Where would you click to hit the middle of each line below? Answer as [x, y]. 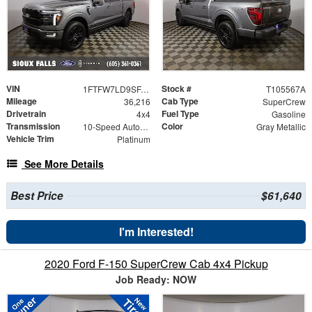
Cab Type [180, 101]
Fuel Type [180, 114]
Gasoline [288, 114]
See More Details [64, 164]
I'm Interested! [156, 232]
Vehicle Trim [30, 139]
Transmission [33, 126]
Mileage [22, 101]
